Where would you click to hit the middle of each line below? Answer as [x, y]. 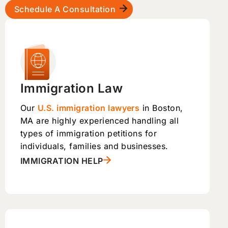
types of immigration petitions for [89, 133]
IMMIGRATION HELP [62, 161]
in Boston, [161, 108]
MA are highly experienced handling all [100, 120]
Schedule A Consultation [65, 9]
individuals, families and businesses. [94, 146]
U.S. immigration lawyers [89, 108]
